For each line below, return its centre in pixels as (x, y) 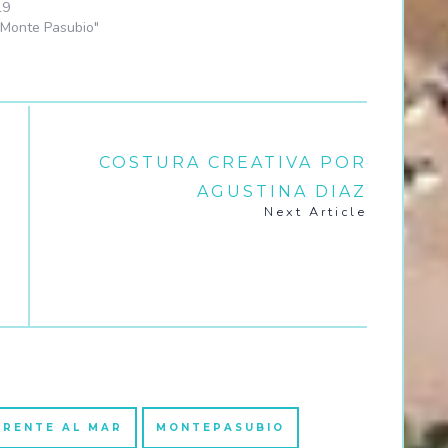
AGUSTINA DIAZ (282, 191)
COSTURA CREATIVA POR (233, 162)
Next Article (315, 211)
